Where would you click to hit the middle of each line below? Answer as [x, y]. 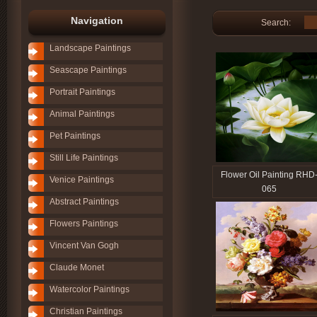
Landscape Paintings [90, 48]
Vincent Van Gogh [84, 246]
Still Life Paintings [84, 158]
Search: [276, 23]
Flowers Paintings [84, 224]
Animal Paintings [82, 114]
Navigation [97, 21]
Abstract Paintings [84, 202]
